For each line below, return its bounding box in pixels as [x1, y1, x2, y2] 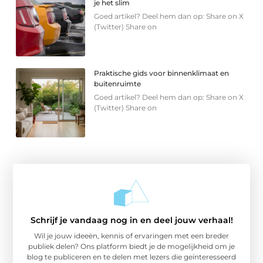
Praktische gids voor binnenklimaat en [94, 69, 230, 78]
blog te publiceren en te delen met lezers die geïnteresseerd [27, 252, 236, 262]
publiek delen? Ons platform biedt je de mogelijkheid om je [28, 242, 235, 251]
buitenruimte [94, 79, 141, 89]
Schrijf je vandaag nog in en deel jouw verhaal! [30, 215, 233, 226]
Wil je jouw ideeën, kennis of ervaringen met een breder [34, 231, 229, 241]
